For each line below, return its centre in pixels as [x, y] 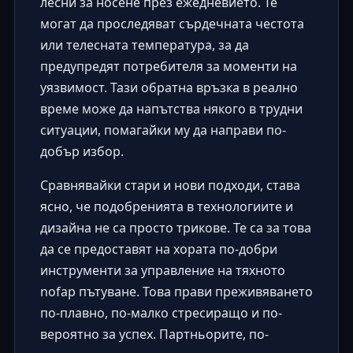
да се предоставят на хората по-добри [158, 249]
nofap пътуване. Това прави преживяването [176, 291]
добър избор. [82, 151]
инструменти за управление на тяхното [162, 270]
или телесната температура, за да [144, 45]
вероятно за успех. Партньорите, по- [154, 334]
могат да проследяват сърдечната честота [172, 23]
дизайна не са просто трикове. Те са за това [175, 227]
